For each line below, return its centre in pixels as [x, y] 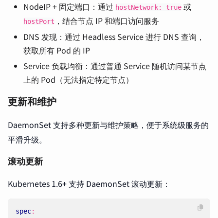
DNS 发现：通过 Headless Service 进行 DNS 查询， [114, 36]
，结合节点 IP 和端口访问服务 [107, 20]
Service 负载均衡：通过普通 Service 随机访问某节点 [115, 66]
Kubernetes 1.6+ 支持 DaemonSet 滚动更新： [89, 183]
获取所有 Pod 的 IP [57, 50]
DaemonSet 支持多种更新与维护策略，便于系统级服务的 [108, 125]
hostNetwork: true [148, 7]
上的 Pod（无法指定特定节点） [78, 79]
